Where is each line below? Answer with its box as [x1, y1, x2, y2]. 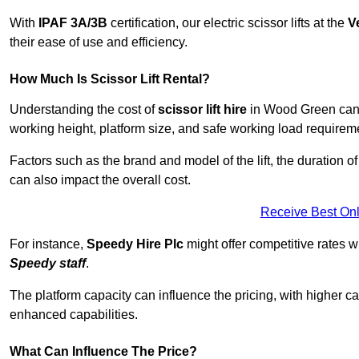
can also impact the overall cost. [10, 173, 191, 188]
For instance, [10, 237, 87, 252]
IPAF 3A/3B [38, 16, 107, 30]
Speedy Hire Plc [87, 237, 184, 252]
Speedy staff [10, 256, 86, 271]
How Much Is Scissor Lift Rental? [10, 72, 210, 87]
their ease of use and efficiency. [10, 35, 188, 50]
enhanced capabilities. [10, 308, 138, 322]
